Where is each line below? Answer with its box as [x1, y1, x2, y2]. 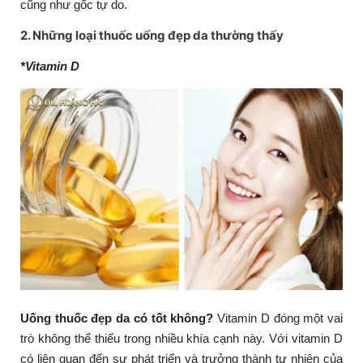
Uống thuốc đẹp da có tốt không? [20, 310, 218, 325]
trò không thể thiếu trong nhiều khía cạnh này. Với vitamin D [20, 331, 343, 345]
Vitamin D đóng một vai [217, 310, 344, 325]
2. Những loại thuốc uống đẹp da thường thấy [20, 28, 284, 44]
